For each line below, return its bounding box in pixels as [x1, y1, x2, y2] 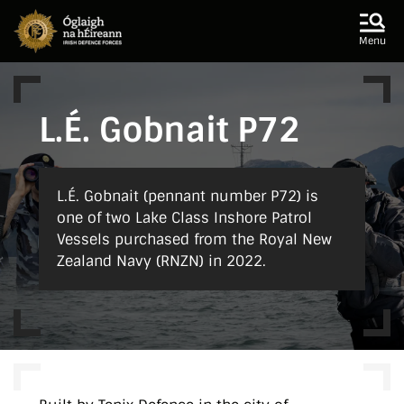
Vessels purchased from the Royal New [57, 229, 332, 249]
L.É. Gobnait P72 [39, 107, 300, 152]
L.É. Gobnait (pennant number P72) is [57, 186, 318, 206]
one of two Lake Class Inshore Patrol [57, 207, 312, 227]
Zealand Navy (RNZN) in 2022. [57, 251, 266, 271]
